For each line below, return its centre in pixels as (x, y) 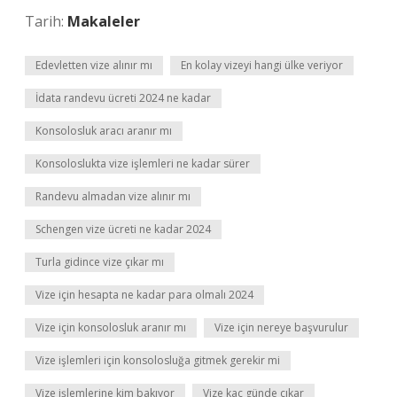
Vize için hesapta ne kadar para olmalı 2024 (144, 295)
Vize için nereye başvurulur (281, 327)
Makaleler (104, 21)
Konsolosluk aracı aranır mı (104, 131)
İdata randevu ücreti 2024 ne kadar (123, 98)
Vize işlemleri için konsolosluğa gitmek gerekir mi (158, 360)
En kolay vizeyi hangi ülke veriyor (262, 65)
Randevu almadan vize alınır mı (113, 196)
